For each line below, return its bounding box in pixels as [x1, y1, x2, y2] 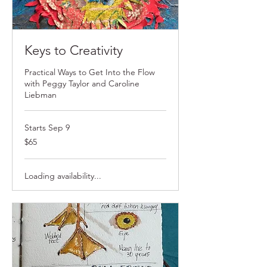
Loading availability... [24, 170, 101, 181]
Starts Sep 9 [24, 122, 70, 133]
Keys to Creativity [24, 42, 123, 58]
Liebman [24, 89, 57, 100]
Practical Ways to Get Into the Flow [24, 66, 155, 77]
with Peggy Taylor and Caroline [24, 77, 139, 89]
